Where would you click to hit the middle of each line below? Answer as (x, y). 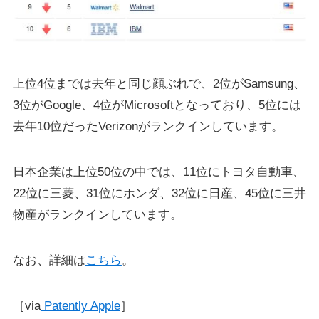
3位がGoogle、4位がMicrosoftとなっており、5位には (157, 105)
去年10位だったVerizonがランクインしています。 (148, 127)
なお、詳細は (49, 261)
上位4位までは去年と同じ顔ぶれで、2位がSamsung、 (159, 84)
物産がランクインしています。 (97, 215)
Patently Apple (80, 306)
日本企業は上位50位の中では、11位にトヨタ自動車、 (158, 172)
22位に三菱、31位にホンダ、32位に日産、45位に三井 (159, 194)
